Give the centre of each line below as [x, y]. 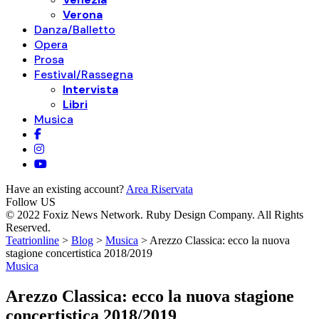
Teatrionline [32, 240]
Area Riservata [159, 189]
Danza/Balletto [75, 30]
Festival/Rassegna [84, 74]
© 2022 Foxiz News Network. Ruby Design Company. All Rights [155, 215]
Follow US [31, 202]
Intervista [90, 89]
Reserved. [28, 228]
